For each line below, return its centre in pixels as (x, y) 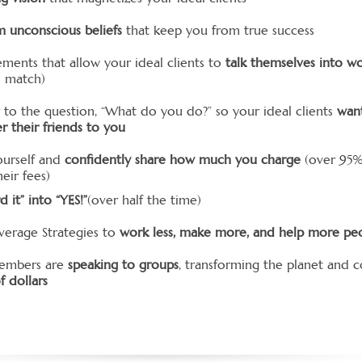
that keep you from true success (218, 30)
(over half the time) (144, 200)
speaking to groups (123, 265)
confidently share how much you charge (183, 160)
